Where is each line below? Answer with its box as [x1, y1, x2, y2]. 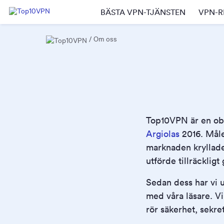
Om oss [93, 34, 117, 43]
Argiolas [146, 127, 179, 139]
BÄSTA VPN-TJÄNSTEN [100, 7, 185, 17]
